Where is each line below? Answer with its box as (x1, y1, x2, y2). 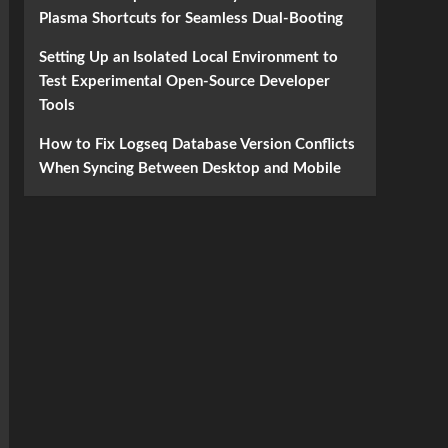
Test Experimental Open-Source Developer (38, 74, 330, 89)
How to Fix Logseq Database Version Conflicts (38, 137, 355, 152)
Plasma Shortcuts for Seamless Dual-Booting (38, 11, 343, 26)
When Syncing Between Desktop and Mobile (38, 161, 341, 176)
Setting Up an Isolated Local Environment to (38, 50, 338, 65)
